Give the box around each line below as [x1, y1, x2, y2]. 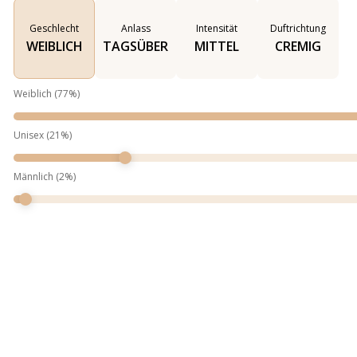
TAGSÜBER [103, 37, 168, 56]
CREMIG [275, 37, 321, 56]
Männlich [14, 170, 53, 184]
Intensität [196, 22, 237, 36]
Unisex [14, 128, 44, 143]
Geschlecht [29, 22, 79, 36]
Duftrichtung [270, 22, 326, 36]
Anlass [120, 22, 151, 36]
